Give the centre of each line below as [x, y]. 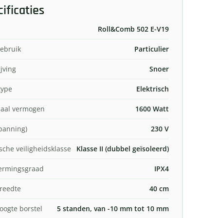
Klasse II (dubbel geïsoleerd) [122, 148]
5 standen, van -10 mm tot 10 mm [113, 208]
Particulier [151, 49]
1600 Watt [152, 109]
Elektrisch [152, 89]
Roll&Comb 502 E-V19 [133, 29]
